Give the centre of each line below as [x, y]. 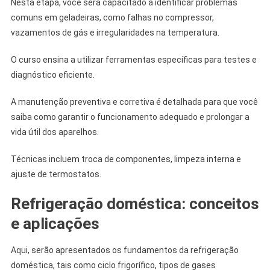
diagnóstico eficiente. [52, 74]
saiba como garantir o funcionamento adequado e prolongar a [130, 117]
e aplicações [55, 223]
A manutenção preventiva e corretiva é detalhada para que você [134, 102]
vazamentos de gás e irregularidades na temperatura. [115, 32]
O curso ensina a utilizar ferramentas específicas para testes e [133, 59]
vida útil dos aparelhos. [55, 132]
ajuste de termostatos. [56, 174]
